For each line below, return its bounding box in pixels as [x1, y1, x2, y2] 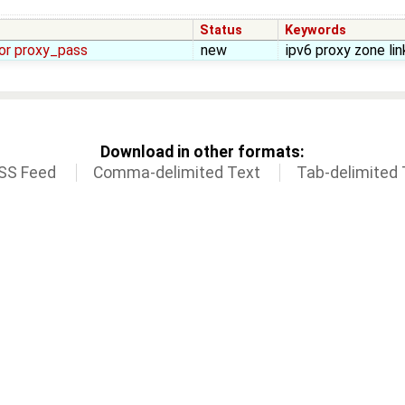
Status [200, 23, 243, 39]
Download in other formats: [100, 142, 305, 161]
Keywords [285, 23, 347, 39]
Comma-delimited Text [92, 163, 260, 182]
